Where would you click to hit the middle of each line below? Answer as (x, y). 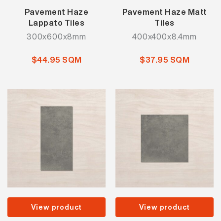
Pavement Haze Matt (165, 12)
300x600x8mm (56, 37)
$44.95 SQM (56, 60)
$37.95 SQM (165, 60)
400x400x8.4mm (165, 37)
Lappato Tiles (56, 23)
